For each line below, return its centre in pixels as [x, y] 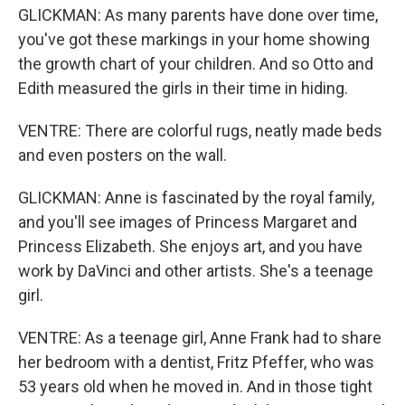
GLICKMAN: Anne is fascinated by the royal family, [196, 198]
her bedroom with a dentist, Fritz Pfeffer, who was [196, 362]
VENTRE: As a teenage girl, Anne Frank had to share [200, 338]
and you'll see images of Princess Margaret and [188, 222]
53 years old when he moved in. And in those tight [195, 386]
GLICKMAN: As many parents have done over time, [198, 15]
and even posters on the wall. [122, 155]
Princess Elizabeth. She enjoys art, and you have [190, 246]
